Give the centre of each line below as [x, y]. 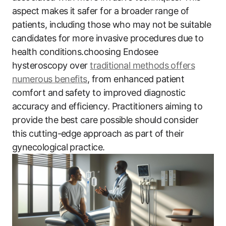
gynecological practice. [59, 147]
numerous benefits [50, 79]
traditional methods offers [143, 65]
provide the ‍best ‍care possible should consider [105, 120]
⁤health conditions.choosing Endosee [85, 51]
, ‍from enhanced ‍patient [136, 79]
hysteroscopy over [51, 65]
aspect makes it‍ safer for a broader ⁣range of [101, 11]
